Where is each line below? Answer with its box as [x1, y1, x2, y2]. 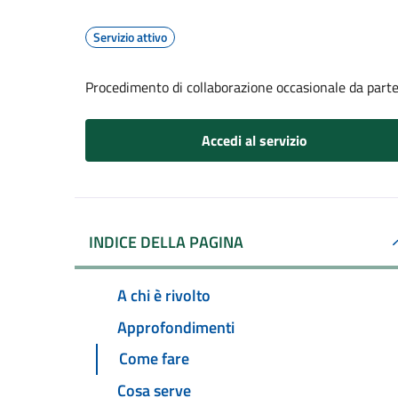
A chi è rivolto [117, 283, 211, 307]
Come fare [119, 346, 189, 371]
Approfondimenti [117, 314, 235, 339]
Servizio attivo [93, 28, 167, 46]
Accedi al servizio [201, 130, 307, 151]
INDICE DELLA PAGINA [89, 230, 243, 254]
